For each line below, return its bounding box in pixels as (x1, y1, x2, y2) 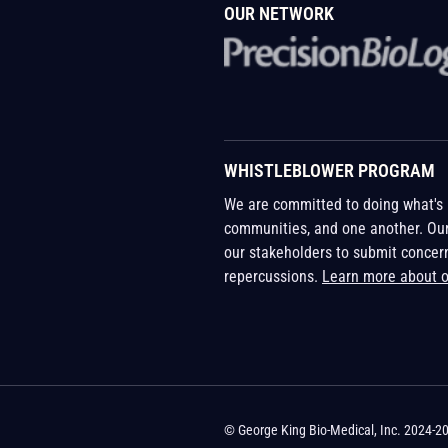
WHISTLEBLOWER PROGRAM (224, 159, 435, 181)
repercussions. (224, 266, 322, 286)
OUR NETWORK (224, 2, 334, 24)
